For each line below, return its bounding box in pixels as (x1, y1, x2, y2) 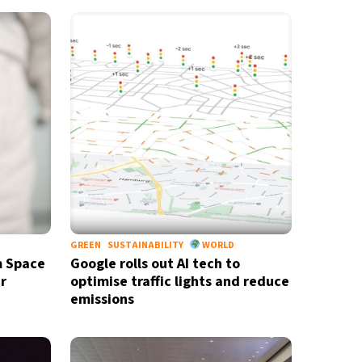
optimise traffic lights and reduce (69, 271, 289, 292)
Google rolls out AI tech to (69, 254, 240, 274)
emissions (69, 289, 134, 309)
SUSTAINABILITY (107, 238, 183, 252)
